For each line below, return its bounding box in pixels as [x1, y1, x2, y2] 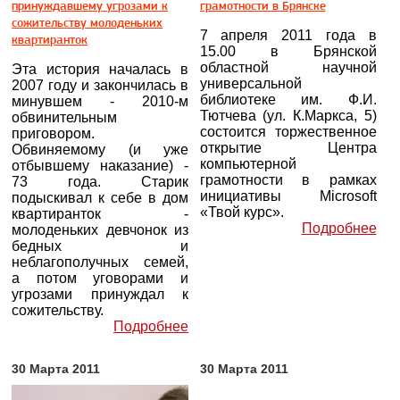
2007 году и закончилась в [12, 78, 189, 93]
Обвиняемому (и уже [12, 142, 189, 157]
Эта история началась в [12, 62, 189, 77]
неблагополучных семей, [12, 254, 189, 270]
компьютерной [199, 156, 296, 171]
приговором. [12, 126, 96, 141]
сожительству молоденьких [12, 15, 163, 29]
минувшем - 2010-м [12, 94, 189, 109]
